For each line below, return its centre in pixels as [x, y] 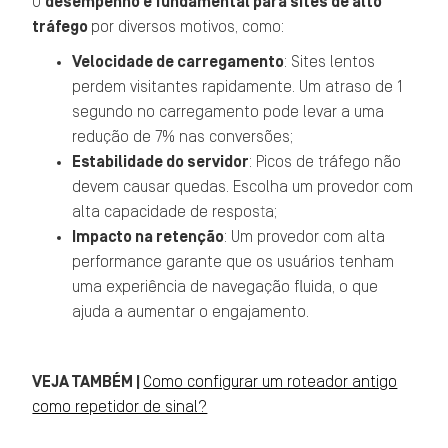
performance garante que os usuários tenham [233, 262]
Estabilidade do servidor [161, 162]
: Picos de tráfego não [325, 162]
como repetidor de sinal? [120, 407]
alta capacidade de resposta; [175, 212]
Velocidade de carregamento [178, 62]
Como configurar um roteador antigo [270, 382]
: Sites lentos [330, 62]
